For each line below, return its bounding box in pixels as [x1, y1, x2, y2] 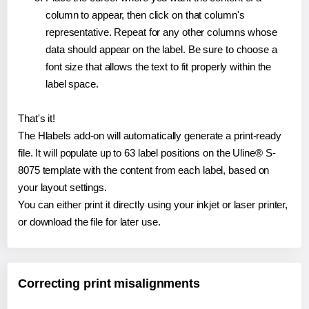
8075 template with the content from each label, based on [18, 164, 270, 177]
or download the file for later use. [18, 216, 161, 228]
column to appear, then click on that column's [46, 9, 245, 21]
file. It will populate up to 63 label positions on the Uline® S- [18, 147, 276, 159]
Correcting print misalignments [18, 277, 200, 291]
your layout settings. [18, 181, 107, 194]
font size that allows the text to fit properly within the [46, 61, 272, 73]
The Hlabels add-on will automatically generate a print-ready [18, 130, 281, 142]
